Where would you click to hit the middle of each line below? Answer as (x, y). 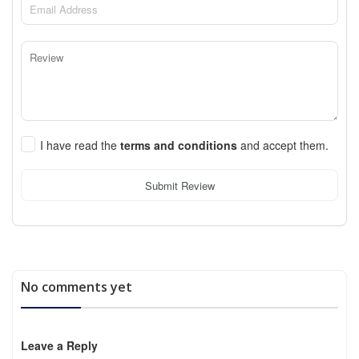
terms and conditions (180, 145)
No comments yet (77, 287)
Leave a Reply (59, 346)
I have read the (80, 145)
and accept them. (284, 145)
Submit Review (179, 185)
